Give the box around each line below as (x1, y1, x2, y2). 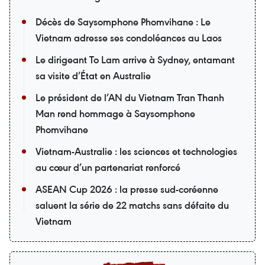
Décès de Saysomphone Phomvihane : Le (35, 15, 211, 29)
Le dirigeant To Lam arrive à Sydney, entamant (35, 53, 235, 67)
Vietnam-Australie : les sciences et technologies (35, 145, 237, 159)
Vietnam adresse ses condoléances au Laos (35, 31, 222, 45)
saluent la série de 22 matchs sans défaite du (35, 199, 229, 212)
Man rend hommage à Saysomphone (35, 107, 195, 121)
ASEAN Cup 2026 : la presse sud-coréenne (35, 183, 218, 196)
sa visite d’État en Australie (35, 69, 151, 83)
